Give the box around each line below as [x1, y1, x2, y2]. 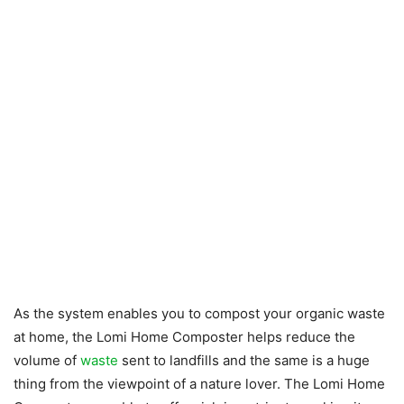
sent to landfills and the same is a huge [118, 352, 370, 370]
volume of [14, 352, 80, 370]
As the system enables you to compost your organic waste [14, 305, 385, 323]
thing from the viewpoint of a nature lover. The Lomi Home [14, 375, 385, 393]
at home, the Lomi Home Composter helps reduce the [14, 328, 355, 346]
